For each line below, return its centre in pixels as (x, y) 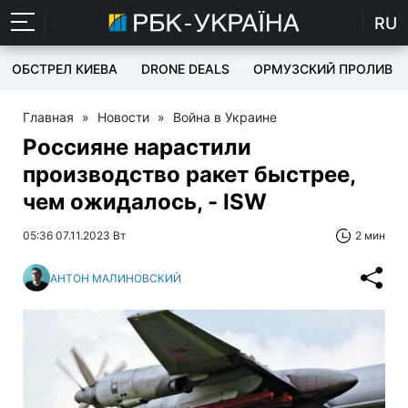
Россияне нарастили (137, 147)
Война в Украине (225, 117)
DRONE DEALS (185, 69)
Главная (48, 117)
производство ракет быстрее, (189, 174)
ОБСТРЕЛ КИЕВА (65, 69)
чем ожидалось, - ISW (145, 202)
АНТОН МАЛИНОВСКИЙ (116, 278)
